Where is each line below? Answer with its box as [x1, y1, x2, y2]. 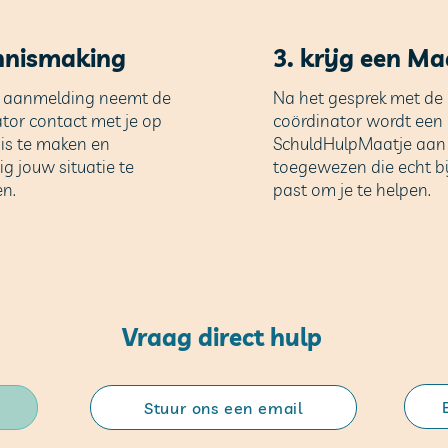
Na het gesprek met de [272, 87, 443, 109]
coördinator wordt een [272, 110, 443, 132]
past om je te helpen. [272, 179, 431, 201]
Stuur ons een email [143, 397, 304, 418]
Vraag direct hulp [121, 322, 322, 353]
